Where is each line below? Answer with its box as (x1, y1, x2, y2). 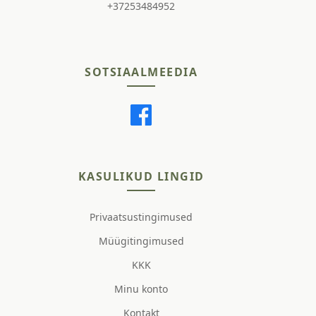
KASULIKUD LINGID (78, 168, 205, 184)
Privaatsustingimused (90, 209, 193, 224)
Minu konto (114, 281, 168, 296)
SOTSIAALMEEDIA (85, 63, 197, 80)
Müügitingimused (98, 233, 184, 248)
